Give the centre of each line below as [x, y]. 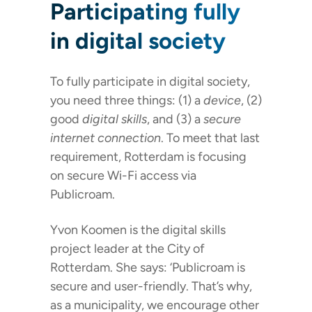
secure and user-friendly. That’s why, [151, 287]
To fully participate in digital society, [150, 82]
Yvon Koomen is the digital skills [138, 230]
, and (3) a [175, 119]
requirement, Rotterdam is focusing [148, 157]
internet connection [106, 138]
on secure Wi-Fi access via [123, 176]
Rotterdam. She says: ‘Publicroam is [148, 268]
